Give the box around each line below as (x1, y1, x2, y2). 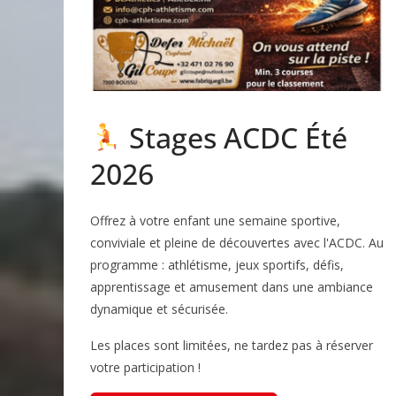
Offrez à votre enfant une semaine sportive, (90, 211, 340, 229)
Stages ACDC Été (122, 118, 348, 156)
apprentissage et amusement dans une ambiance (90, 278, 373, 295)
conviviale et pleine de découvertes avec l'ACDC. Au (90, 233, 384, 251)
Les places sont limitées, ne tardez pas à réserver (90, 336, 373, 354)
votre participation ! (90, 358, 201, 376)
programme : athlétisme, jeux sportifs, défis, (90, 255, 344, 273)
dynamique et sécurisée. (90, 300, 228, 317)
